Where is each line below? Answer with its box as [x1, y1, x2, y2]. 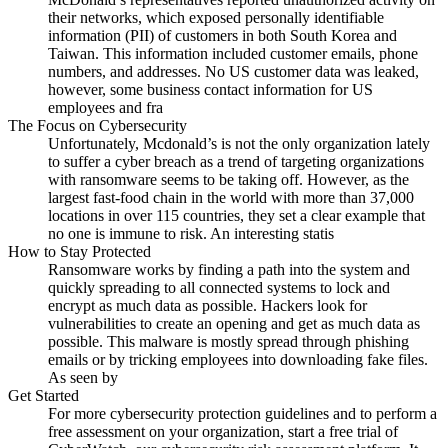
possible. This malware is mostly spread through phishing [48, 332, 409, 350]
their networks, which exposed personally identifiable [48, 8, 384, 26]
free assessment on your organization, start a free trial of [48, 422, 398, 440]
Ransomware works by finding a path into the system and [48, 260, 410, 278]
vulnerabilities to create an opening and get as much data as [48, 314, 420, 332]
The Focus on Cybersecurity [8, 116, 187, 134]
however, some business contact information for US [48, 80, 373, 98]
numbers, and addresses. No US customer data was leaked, [48, 62, 419, 80]
